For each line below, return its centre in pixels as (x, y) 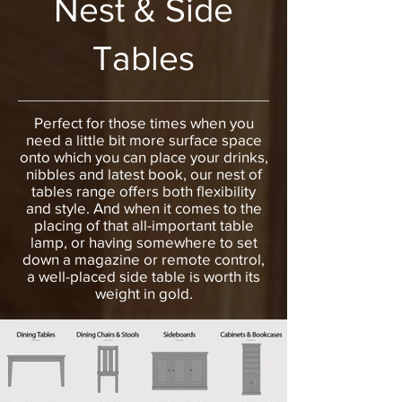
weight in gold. (144, 293)
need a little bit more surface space (144, 139)
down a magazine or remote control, (144, 258)
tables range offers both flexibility (144, 190)
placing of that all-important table (144, 224)
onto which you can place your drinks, (144, 156)
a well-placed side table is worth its (144, 275)
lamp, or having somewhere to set (144, 241)
